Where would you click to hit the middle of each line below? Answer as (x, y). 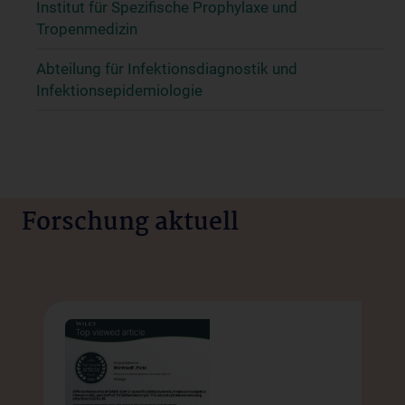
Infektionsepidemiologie (119, 90)
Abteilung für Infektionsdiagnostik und (167, 69)
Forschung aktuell (130, 223)
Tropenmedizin (87, 29)
